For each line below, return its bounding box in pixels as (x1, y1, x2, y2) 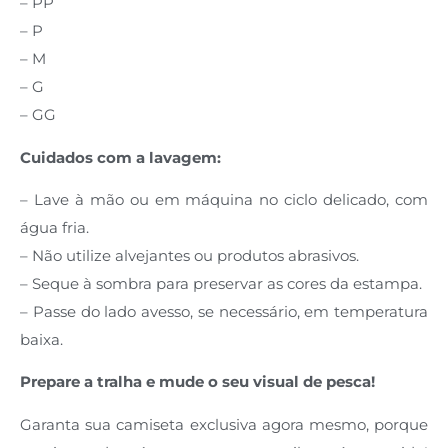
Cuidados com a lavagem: (20, 147, 221, 167)
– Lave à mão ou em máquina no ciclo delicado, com (20, 189, 428, 209)
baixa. (20, 329, 63, 349)
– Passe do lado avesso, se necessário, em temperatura (20, 301, 428, 321)
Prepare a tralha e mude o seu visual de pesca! (20, 372, 375, 392)
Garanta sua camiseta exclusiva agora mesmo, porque (20, 414, 428, 434)
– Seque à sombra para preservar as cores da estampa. (20, 273, 422, 293)
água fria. (20, 217, 89, 237)
